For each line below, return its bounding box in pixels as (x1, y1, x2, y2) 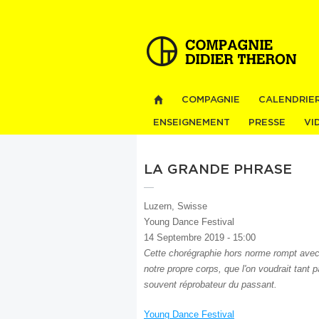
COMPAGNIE (182, 95, 240, 105)
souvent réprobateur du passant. (144, 279, 277, 290)
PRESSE (249, 118, 286, 128)
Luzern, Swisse (144, 201, 207, 211)
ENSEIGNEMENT (153, 118, 230, 128)
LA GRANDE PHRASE (144, 163, 292, 177)
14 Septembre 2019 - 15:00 (144, 232, 256, 243)
